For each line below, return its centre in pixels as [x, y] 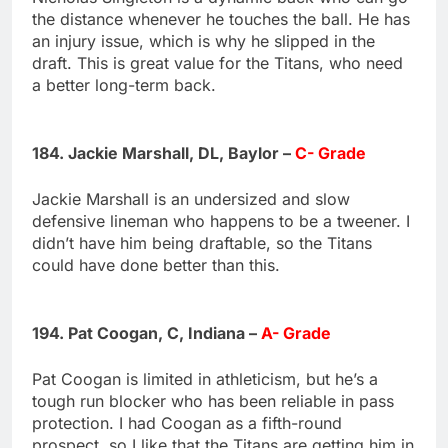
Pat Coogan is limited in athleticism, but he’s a [205, 378]
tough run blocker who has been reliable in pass [213, 400]
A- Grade [296, 332]
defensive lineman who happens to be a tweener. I [221, 220]
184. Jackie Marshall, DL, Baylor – [163, 152]
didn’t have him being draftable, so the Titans [202, 242]
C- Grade [330, 152]
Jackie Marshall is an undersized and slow [191, 198]
